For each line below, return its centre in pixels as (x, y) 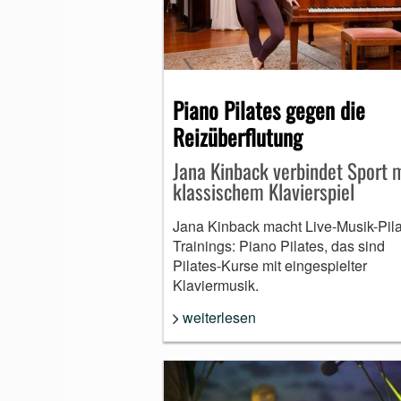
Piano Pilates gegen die (269, 109)
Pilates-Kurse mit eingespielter (270, 265)
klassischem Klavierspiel (264, 191)
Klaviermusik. (216, 285)
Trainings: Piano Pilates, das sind (279, 245)
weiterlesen (219, 317)
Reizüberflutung (238, 136)
